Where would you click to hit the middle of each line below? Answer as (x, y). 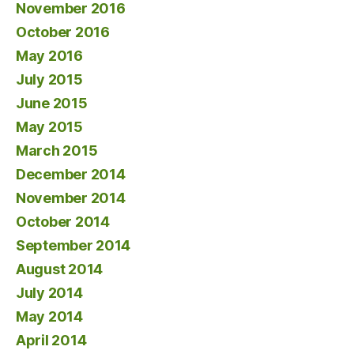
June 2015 (52, 103)
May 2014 (49, 316)
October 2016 (63, 32)
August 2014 (60, 269)
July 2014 (49, 292)
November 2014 (71, 198)
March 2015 (57, 150)
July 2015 (49, 79)
